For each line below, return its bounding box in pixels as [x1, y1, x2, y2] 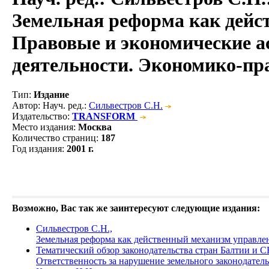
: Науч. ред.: [38, 100, 89, 110]
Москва [78, 121, 112, 132]
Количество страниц [12, 132, 96, 143]
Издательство [12, 110, 67, 121]
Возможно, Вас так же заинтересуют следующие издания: [12, 202, 260, 213]
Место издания [12, 121, 73, 132]
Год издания [12, 143, 62, 154]
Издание [34, 89, 69, 100]
